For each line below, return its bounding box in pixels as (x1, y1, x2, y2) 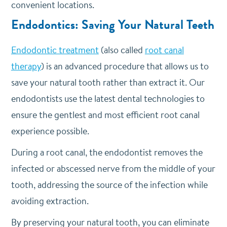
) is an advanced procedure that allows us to (41, 60, 209, 72)
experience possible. (11, 125, 89, 137)
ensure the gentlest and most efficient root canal (11, 108, 200, 121)
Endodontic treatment (11, 44, 99, 56)
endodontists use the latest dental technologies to (11, 92, 205, 105)
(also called (98, 44, 145, 56)
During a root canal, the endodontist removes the (11, 146, 203, 159)
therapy (11, 60, 41, 72)
